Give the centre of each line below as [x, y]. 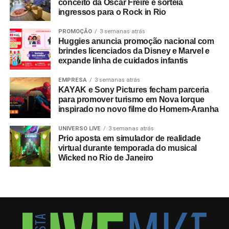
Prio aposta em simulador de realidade [129, 138]
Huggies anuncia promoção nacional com [136, 41]
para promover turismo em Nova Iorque [131, 99]
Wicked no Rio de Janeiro [106, 157]
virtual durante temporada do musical [128, 148]
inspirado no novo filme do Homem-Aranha [139, 109]
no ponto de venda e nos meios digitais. [81, 9]
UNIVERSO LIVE [79, 128]
